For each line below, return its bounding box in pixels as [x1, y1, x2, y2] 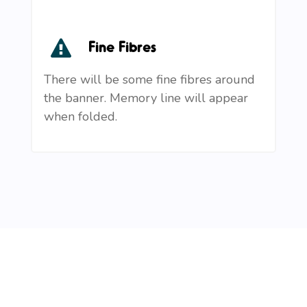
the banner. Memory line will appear [44, 89, 248, 106]
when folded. [44, 108, 117, 125]
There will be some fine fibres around [44, 71, 255, 88]
